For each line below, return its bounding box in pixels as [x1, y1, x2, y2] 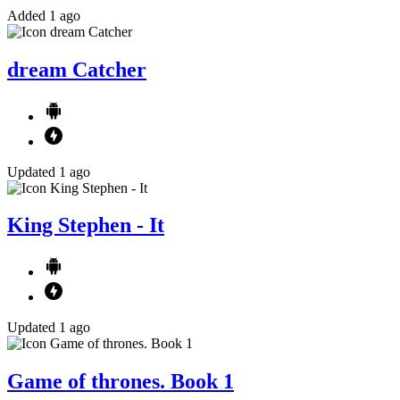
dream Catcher [7, 57, 146, 81]
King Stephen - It [7, 213, 164, 237]
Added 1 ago [7, 7, 80, 23]
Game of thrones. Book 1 [7, 370, 234, 394]
